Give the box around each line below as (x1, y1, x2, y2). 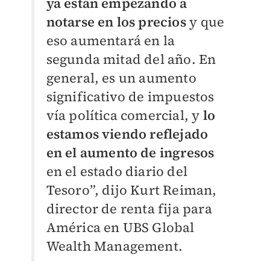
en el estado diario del (46, 162, 188, 180)
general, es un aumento (46, 69, 196, 87)
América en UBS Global (46, 218, 195, 236)
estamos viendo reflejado (46, 125, 209, 143)
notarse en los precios (46, 13, 186, 31)
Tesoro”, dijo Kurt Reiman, (46, 181, 217, 199)
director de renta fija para (46, 199, 212, 218)
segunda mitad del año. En (46, 50, 216, 68)
